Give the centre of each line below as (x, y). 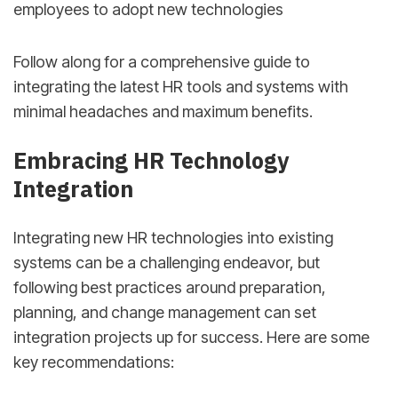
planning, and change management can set (165, 313)
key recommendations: (94, 362)
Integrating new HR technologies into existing (173, 238)
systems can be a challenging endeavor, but (167, 263)
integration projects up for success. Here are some (191, 338)
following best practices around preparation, (170, 288)
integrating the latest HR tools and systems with (181, 87)
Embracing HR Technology (151, 161)
